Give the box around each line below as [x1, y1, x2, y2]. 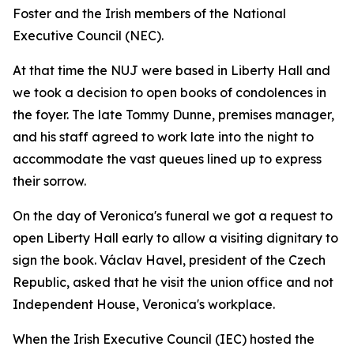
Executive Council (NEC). [13, 28, 164, 43]
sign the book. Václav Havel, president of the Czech [13, 252, 326, 268]
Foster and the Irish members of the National [13, 6, 286, 21]
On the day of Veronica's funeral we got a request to [13, 208, 333, 224]
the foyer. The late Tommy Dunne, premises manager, [13, 107, 334, 122]
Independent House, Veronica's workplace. [13, 296, 275, 312]
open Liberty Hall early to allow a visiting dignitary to [13, 230, 338, 246]
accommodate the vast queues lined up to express [13, 151, 322, 167]
